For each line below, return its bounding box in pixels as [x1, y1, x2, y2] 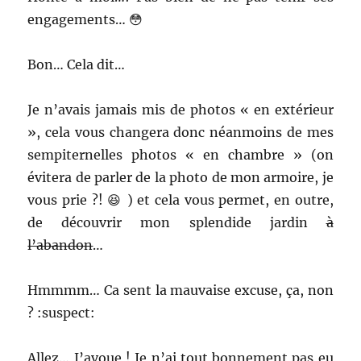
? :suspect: [27, 305, 96, 321]
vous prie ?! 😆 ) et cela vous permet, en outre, [27, 192, 334, 208]
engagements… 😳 [27, 11, 143, 27]
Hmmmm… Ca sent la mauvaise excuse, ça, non [27, 282, 334, 298]
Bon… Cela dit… [27, 56, 126, 73]
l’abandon [27, 237, 93, 253]
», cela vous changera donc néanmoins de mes [27, 124, 334, 140]
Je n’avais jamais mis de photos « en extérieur [27, 102, 334, 118]
